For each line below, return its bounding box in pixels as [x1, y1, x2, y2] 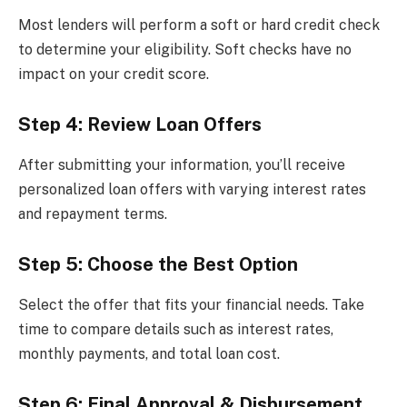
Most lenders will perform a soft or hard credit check [18, 15, 380, 34]
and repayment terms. [18, 204, 167, 223]
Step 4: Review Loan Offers [18, 114, 262, 136]
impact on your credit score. [18, 65, 209, 83]
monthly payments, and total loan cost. [18, 344, 280, 362]
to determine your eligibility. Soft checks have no [18, 40, 352, 58]
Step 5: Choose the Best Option [18, 253, 298, 276]
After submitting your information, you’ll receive [18, 155, 345, 174]
